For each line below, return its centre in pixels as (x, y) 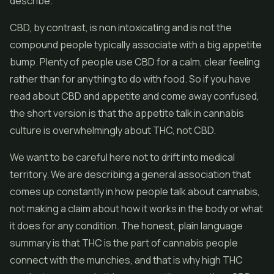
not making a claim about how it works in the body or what (136, 209)
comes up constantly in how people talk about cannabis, (135, 191)
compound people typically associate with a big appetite (136, 45)
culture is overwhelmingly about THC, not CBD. (113, 130)
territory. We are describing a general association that (130, 174)
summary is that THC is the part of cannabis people (124, 243)
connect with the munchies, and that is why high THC (126, 260)
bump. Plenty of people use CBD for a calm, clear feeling (135, 62)
